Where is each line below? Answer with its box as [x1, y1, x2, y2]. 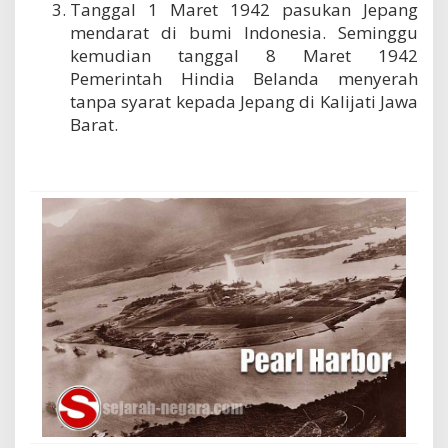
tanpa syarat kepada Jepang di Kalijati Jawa [70, 90, 418, 114]
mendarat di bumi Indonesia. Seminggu [70, 21, 418, 45]
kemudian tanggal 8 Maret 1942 [70, 44, 418, 68]
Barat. [70, 113, 118, 137]
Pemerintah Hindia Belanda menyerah [70, 67, 418, 91]
